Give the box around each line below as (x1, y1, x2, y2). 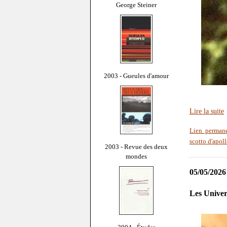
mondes (126, 152, 147, 160)
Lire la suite (190, 107, 224, 116)
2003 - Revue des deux (105, 142, 168, 150)
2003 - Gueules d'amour (104, 71, 169, 80)
